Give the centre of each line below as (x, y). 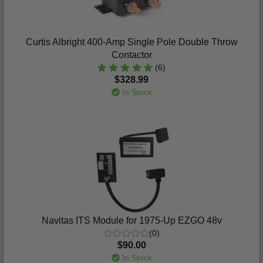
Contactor (131, 55)
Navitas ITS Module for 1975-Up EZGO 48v (131, 220)
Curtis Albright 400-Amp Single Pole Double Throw (131, 42)
